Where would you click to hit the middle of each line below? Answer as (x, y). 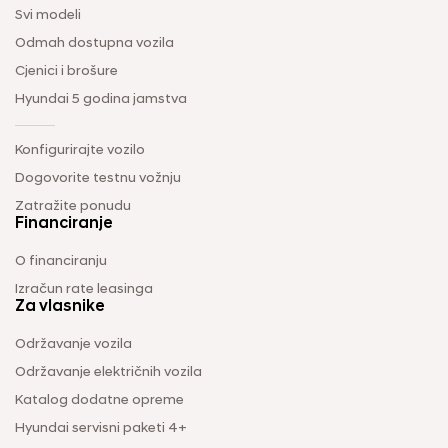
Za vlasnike (60, 306)
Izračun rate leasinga (84, 289)
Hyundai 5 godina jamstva (101, 99)
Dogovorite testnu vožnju (98, 178)
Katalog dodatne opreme (99, 400)
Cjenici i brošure (66, 71)
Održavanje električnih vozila (108, 372)
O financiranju (61, 261)
